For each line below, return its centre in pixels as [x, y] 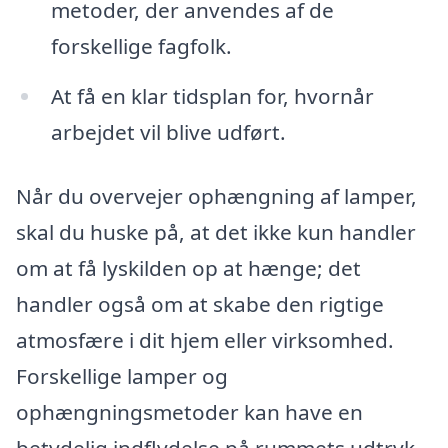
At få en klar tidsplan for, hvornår [212, 96]
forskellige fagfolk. [141, 46]
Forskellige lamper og [122, 376]
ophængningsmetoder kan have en [189, 412]
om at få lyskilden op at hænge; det [188, 268]
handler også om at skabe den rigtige [200, 304]
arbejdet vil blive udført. [168, 132]
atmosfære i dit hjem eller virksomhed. [205, 340]
